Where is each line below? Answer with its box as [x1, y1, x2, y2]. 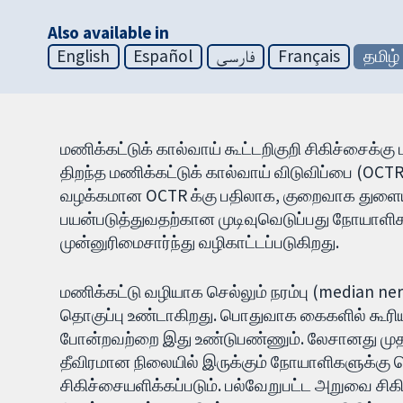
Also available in [47, 22, 170, 44]
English [57, 45, 111, 67]
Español [133, 45, 193, 67]
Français [278, 45, 340, 67]
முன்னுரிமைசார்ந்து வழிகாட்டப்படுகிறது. [60, 231, 340, 254]
